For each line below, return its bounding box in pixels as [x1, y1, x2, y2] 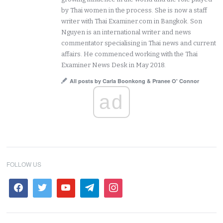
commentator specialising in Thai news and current [61, 39, 217, 47]
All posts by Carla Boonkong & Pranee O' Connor [70, 77, 200, 85]
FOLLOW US [6, 160, 42, 169]
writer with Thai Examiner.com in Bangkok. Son [61, 17, 203, 25]
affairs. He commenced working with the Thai [61, 50, 198, 58]
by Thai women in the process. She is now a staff [61, 6, 208, 14]
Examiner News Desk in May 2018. [61, 61, 166, 69]
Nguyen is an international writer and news [61, 28, 192, 36]
